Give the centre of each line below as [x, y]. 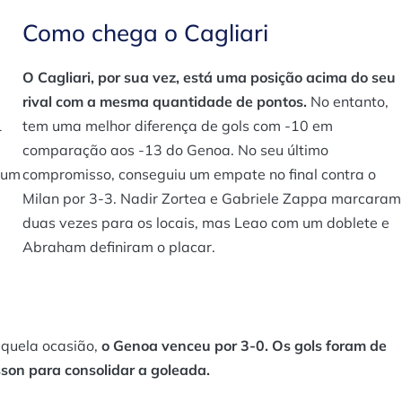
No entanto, [350, 101]
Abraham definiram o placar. [119, 246]
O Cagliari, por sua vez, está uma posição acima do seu [209, 77]
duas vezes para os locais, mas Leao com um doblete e [206, 222]
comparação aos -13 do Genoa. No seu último [175, 149]
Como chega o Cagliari [145, 32]
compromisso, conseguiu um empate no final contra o [199, 174]
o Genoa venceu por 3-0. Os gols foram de [244, 345]
